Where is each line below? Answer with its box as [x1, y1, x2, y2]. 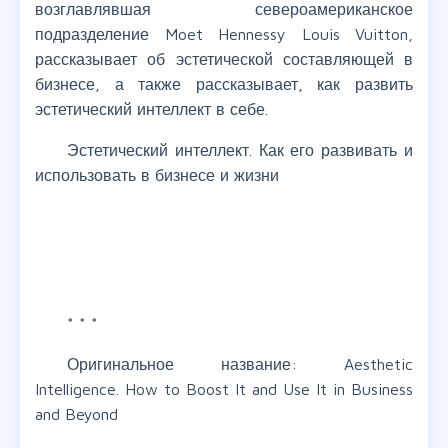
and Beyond [35, 405, 118, 424]
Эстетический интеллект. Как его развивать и [67, 141, 413, 160]
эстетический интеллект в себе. [35, 100, 268, 119]
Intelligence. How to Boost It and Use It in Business [35, 380, 413, 399]
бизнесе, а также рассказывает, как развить [35, 75, 413, 94]
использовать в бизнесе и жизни [35, 166, 279, 185]
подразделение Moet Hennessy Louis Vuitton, [35, 25, 413, 44]
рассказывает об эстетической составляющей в [35, 50, 413, 69]
